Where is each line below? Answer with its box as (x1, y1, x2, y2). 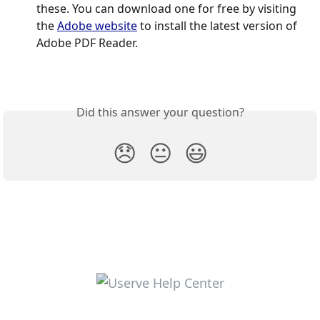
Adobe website (57, 17, 137, 34)
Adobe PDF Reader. (36, 34, 138, 51)
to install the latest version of (137, 17, 300, 34)
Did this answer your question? (76, 104, 244, 121)
